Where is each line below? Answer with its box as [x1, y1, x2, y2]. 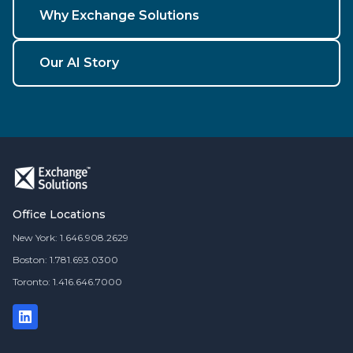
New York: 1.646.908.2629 [13, 232, 128, 244]
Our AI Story [39, 55, 119, 71]
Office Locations [13, 207, 106, 222]
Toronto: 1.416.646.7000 [13, 276, 122, 288]
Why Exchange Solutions [39, 8, 199, 24]
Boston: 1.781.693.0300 [13, 254, 118, 266]
